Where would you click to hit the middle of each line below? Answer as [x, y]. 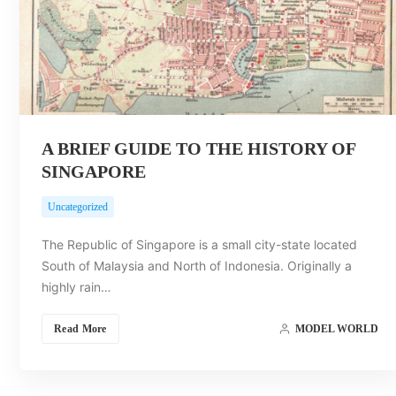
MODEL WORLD [336, 328]
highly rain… [76, 286]
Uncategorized [78, 206]
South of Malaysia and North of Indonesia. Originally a [197, 265]
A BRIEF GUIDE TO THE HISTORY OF [198, 148]
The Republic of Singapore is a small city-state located [199, 244]
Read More [80, 328]
